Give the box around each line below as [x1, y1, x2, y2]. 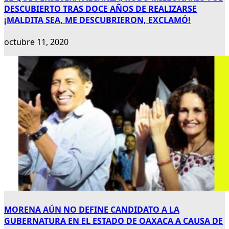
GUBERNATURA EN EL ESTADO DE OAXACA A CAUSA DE [4, 215, 223, 227]
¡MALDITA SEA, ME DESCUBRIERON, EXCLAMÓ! [4, 14, 191, 26]
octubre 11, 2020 [4, 36, 68, 48]
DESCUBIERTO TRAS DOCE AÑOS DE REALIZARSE [4, 3, 197, 14]
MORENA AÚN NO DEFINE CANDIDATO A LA [4, 204, 179, 216]
